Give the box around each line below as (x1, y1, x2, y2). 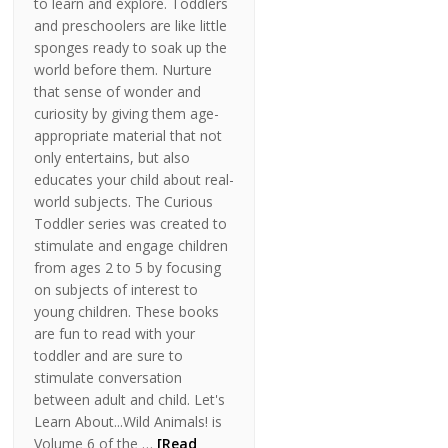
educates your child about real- (34, 170, 235, 190)
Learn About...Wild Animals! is (34, 412, 223, 432)
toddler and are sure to (34, 346, 184, 366)
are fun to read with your (34, 324, 196, 344)
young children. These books (34, 302, 220, 322)
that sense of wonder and (34, 82, 202, 102)
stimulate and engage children (34, 236, 229, 256)
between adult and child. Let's (34, 390, 226, 410)
